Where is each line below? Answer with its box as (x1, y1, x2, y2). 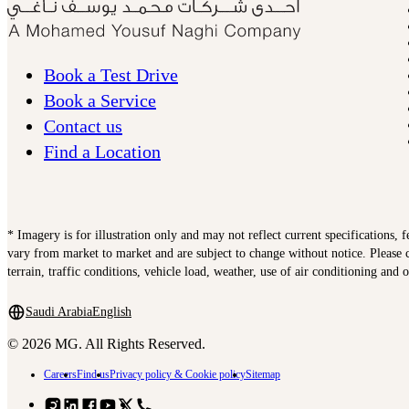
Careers (44, 368, 77, 382)
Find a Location (44, 142, 161, 163)
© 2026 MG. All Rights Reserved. (7, 336, 205, 352)
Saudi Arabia (26, 305, 92, 320)
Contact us (44, 116, 122, 137)
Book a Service (44, 90, 156, 111)
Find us (77, 368, 110, 382)
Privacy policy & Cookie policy (110, 368, 246, 382)
